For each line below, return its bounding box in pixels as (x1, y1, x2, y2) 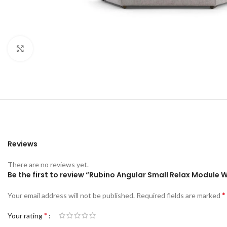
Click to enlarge (33, 45, 82, 53)
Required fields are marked (136, 191, 222, 200)
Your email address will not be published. (8, 191, 135, 200)
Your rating (8, 211, 44, 220)
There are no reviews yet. (8, 160, 89, 169)
